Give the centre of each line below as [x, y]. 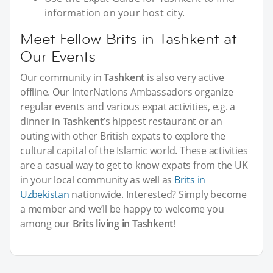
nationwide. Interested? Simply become [158, 194]
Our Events [58, 56]
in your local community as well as [97, 179]
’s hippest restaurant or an [163, 121]
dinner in [41, 121]
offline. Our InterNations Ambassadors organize [127, 92]
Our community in [62, 77]
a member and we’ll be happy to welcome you [122, 209]
